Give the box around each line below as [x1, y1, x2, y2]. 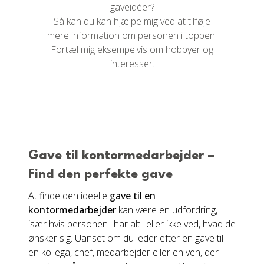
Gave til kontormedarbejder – [28, 149, 214, 162]
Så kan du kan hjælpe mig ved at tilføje [54, 15, 210, 28]
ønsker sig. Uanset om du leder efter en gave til [28, 232, 223, 245]
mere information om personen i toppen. [47, 29, 217, 42]
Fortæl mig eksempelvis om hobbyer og [51, 43, 213, 56]
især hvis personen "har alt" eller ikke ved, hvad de [28, 217, 236, 230]
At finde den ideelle [28, 189, 110, 202]
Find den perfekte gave [28, 168, 173, 181]
